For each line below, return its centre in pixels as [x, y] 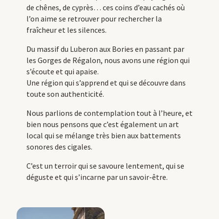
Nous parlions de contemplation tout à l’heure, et [109, 113]
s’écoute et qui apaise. [62, 72]
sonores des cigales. [59, 147]
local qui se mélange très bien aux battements [103, 136]
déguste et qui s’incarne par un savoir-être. [97, 177]
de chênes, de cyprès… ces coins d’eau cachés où [105, 8]
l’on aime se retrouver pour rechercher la [94, 19]
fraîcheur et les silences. [66, 30]
